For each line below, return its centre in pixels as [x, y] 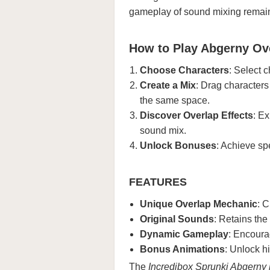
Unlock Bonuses [178, 146]
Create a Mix [168, 85]
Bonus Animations [182, 249]
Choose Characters [184, 70]
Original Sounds [177, 219]
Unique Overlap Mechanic [199, 204]
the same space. [175, 100]
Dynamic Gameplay [184, 234]
